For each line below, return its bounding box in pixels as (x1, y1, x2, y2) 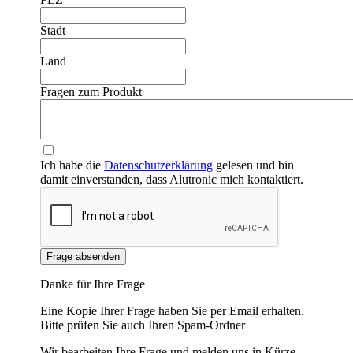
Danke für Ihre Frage (40, 277, 146, 292)
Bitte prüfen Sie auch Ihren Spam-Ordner (40, 318, 246, 333)
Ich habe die (40, 158, 105, 173)
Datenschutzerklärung (104, 158, 214, 173)
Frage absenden (46, 251, 121, 263)
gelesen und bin (213, 158, 295, 173)
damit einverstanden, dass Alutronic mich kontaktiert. (40, 173, 304, 187)
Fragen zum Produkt (40, 85, 143, 99)
